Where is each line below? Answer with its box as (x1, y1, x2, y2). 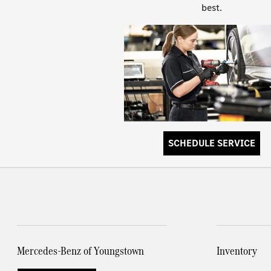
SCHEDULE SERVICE (168, 137, 256, 150)
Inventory (216, 243, 257, 260)
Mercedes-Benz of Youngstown (17, 243, 145, 260)
